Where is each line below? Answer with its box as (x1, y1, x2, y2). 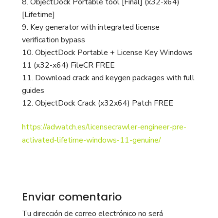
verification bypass (21, 35, 85, 45)
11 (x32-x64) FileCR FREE (21, 60, 115, 71)
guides (21, 85, 44, 96)
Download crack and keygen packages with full (35, 73, 195, 83)
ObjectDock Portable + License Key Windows (35, 47, 193, 58)
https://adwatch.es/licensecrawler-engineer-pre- (21, 122, 186, 132)
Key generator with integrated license (30, 22, 160, 33)
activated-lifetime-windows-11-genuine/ (21, 135, 161, 145)
